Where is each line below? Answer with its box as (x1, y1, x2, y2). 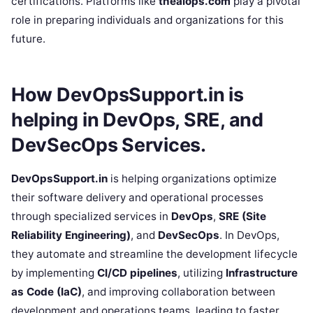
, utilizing (177, 266, 226, 280)
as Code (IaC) (11, 285, 82, 299)
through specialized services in (11, 210, 171, 224)
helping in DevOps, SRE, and (11, 108, 263, 131)
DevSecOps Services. (11, 133, 206, 156)
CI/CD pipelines (97, 266, 177, 280)
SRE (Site (219, 210, 266, 224)
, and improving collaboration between (82, 285, 275, 299)
